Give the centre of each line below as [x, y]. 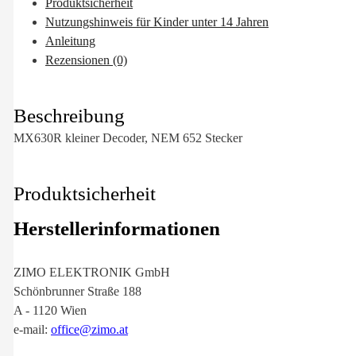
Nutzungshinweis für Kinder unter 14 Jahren [157, 22]
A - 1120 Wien [50, 310]
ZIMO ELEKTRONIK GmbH [92, 272]
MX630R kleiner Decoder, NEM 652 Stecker [128, 137]
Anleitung [70, 41]
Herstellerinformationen [117, 228]
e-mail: [32, 329]
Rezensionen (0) [86, 60]
